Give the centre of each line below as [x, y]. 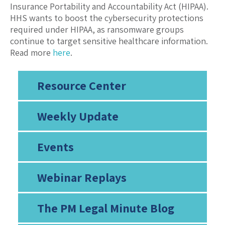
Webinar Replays [82, 178]
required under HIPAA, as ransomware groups [97, 30]
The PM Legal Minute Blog [105, 208]
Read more [31, 53]
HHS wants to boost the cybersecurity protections [107, 18]
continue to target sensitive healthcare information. [109, 41]
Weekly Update [78, 116]
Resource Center [81, 86]
